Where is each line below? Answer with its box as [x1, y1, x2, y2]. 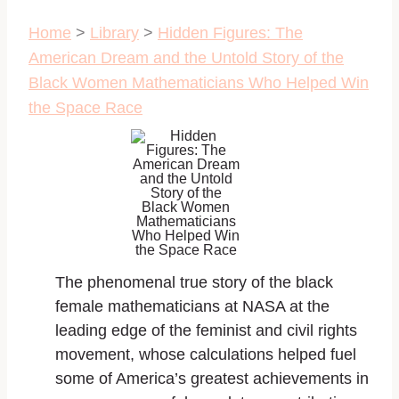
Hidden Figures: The [158, 23, 303, 42]
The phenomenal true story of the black [55, 273, 333, 291]
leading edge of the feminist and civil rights [55, 321, 357, 339]
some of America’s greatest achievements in [55, 369, 369, 387]
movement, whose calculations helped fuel [55, 345, 356, 363]
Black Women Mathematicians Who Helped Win [28, 73, 369, 92]
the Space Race [28, 98, 142, 117]
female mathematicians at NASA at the [55, 297, 330, 315]
